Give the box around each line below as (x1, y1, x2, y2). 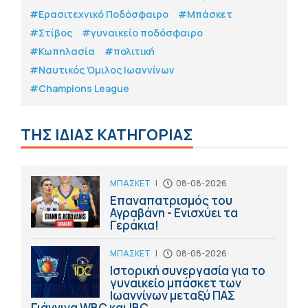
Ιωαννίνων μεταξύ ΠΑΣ (110, 287, 235, 304)
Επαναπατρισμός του (110, 192, 232, 209)
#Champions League (30, 82, 129, 96)
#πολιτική (104, 45, 155, 58)
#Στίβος (30, 26, 72, 40)
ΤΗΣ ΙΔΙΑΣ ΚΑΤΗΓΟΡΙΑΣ (21, 124, 193, 146)
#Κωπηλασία (30, 45, 95, 58)
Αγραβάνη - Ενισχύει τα (110, 205, 238, 221)
